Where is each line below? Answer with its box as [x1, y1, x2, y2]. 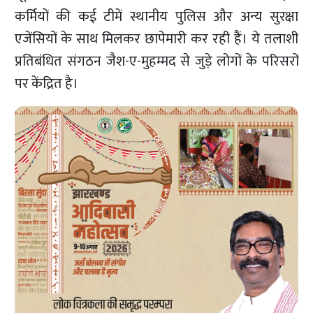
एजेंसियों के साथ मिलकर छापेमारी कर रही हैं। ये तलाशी [15, 27, 298, 52]
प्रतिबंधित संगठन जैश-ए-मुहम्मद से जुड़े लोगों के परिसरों [15, 50, 298, 74]
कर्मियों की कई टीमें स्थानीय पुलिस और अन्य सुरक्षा [15, 5, 298, 29]
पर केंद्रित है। [15, 72, 79, 96]
